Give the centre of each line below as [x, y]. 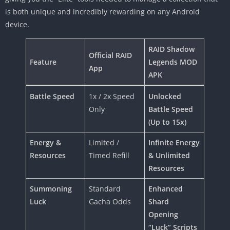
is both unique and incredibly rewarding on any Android [102, 11]
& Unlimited [169, 155]
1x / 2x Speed [112, 96]
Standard [105, 188]
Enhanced [166, 188]
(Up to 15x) [167, 122]
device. [17, 24]
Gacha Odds [110, 201]
